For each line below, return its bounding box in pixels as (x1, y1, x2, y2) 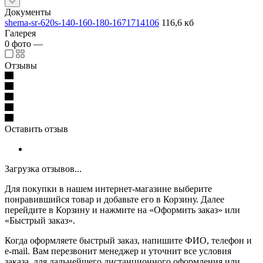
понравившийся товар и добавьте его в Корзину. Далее (5, 194, 224, 204)
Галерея (5, 28, 36, 38)
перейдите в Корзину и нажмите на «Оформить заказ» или (5, 204, 240, 215)
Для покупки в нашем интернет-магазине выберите (5, 183, 212, 194)
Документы (5, 6, 51, 17)
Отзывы (5, 60, 37, 70)
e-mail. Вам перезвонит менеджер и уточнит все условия (5, 245, 231, 256)
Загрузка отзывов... (5, 163, 82, 174)
